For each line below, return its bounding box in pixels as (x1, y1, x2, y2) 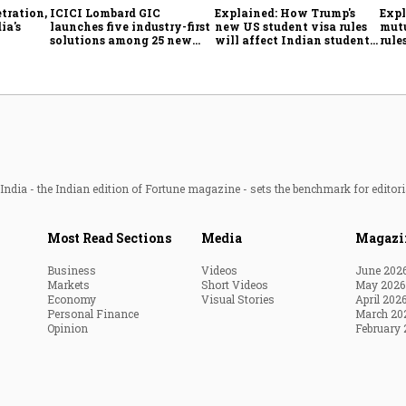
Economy (47, 291, 96, 306)
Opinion (47, 320, 88, 335)
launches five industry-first (50, 18, 211, 34)
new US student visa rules (215, 18, 368, 34)
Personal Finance (47, 305, 139, 321)
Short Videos (201, 276, 268, 292)
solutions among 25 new (50, 32, 193, 47)
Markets (47, 276, 90, 292)
